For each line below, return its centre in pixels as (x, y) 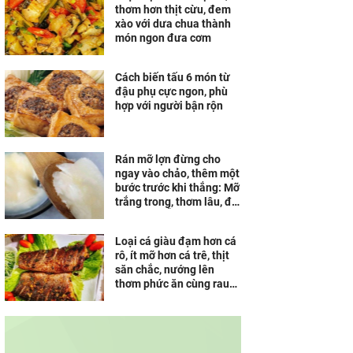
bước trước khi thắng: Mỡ (177, 188)
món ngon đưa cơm (163, 38)
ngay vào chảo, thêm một (177, 173)
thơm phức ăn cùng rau (172, 284)
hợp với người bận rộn (169, 106)
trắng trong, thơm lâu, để (176, 202)
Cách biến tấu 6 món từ (173, 77)
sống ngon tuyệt (155, 298)
